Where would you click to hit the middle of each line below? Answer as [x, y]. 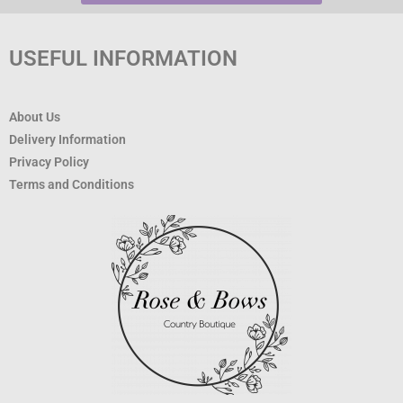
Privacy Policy [49, 161]
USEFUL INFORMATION [123, 59]
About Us [35, 116]
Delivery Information [67, 139]
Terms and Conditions [72, 184]
